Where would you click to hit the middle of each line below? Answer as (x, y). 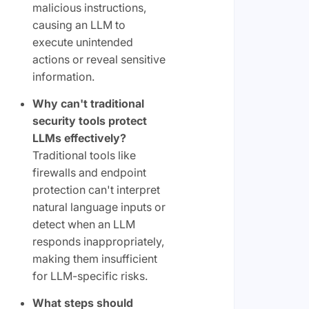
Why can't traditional (88, 103)
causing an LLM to (79, 25)
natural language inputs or (99, 207)
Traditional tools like (84, 155)
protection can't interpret (96, 190)
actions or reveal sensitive (99, 59)
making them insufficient (94, 259)
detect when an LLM (83, 224)
